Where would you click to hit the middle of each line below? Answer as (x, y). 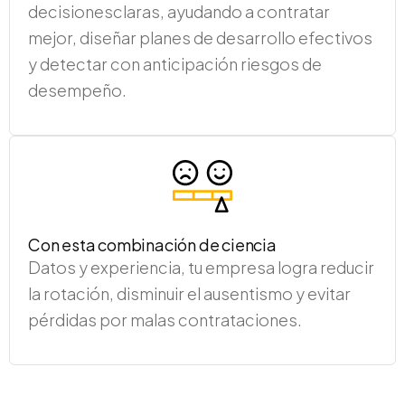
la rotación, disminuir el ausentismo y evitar (189, 293)
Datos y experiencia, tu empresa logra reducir (201, 267)
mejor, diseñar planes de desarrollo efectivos (200, 37)
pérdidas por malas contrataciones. (165, 319)
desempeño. (77, 89)
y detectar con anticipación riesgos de (175, 63)
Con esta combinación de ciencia (152, 244)
